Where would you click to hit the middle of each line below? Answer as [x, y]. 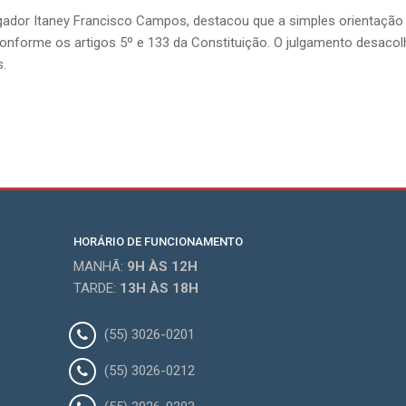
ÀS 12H [171, 266]
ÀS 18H [172, 288]
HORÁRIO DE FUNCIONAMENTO [158, 242]
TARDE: [96, 288]
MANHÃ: [100, 266]
